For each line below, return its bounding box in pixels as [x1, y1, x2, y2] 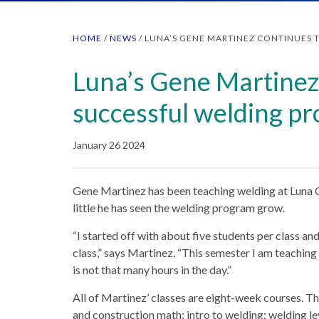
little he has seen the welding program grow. [73, 201, 285, 214]
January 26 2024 [73, 139, 145, 151]
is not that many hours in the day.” [73, 263, 231, 276]
